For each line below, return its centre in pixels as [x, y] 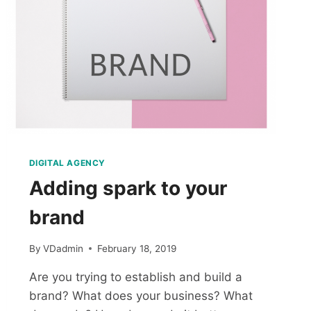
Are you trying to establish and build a [135, 277]
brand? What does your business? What [141, 295]
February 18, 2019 [136, 248]
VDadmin [63, 248]
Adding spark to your [128, 188]
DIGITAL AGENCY [67, 163]
